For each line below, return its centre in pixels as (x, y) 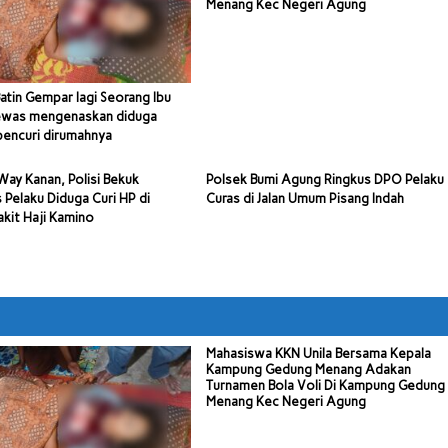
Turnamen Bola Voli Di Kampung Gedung (325, 385)
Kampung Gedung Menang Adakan (308, 369)
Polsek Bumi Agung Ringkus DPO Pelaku (324, 179)
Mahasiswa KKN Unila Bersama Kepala (318, 353)
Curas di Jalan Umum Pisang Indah (304, 198)
